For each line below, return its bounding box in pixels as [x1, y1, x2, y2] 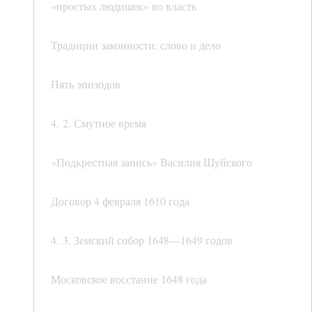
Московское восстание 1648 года [51, 272, 207, 287]
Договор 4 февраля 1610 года [51, 194, 189, 209]
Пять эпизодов [51, 77, 120, 92]
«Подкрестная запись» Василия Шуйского [51, 155, 252, 170]
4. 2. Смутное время [51, 116, 146, 131]
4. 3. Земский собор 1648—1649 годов [51, 233, 233, 248]
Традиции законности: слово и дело [51, 38, 221, 53]
